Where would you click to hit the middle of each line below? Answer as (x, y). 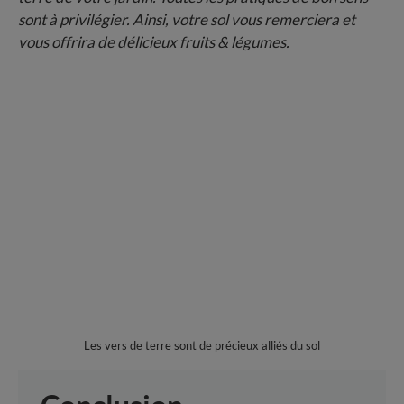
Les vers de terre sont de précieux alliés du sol (202, 345)
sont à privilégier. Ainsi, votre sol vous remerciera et (187, 19)
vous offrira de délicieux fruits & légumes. (154, 41)
